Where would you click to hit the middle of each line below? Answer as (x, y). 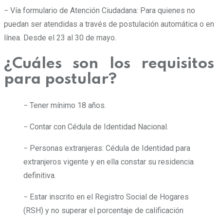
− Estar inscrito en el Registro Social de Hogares (106, 197)
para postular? (60, 79)
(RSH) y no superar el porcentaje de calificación (103, 211)
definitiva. (40, 176)
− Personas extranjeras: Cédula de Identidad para (107, 148)
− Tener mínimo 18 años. (65, 106)
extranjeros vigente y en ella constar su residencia (109, 162)
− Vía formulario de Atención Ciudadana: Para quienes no (100, 11)
